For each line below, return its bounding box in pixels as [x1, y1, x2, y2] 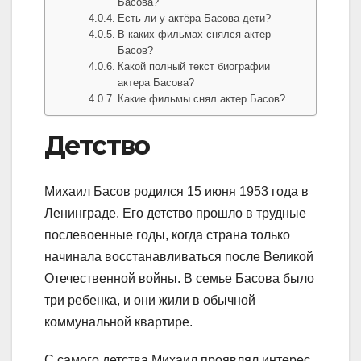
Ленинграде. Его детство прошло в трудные [44, 205, 306, 220]
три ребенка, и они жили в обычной [44, 293, 255, 307]
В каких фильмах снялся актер [118, 28, 272, 41]
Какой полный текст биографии [118, 60, 271, 73]
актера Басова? [118, 77, 195, 89]
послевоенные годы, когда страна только [44, 227, 290, 242]
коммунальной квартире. [44, 314, 193, 329]
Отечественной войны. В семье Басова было [44, 271, 314, 285]
